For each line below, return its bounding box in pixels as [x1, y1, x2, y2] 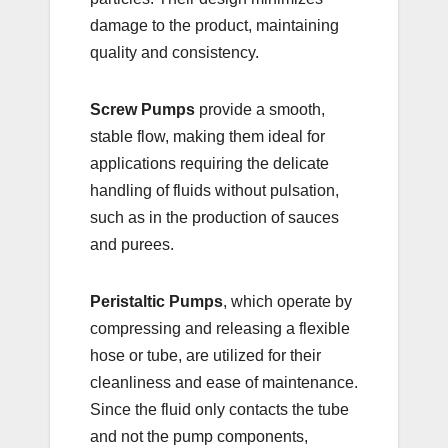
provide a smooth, [195, 100, 325, 118]
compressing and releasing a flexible [90, 319, 350, 337]
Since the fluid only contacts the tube [90, 400, 349, 418]
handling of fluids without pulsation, [90, 181, 339, 199]
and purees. [90, 235, 174, 253]
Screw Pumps [90, 100, 195, 118]
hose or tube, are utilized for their [90, 346, 321, 364]
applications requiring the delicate [90, 154, 329, 172]
